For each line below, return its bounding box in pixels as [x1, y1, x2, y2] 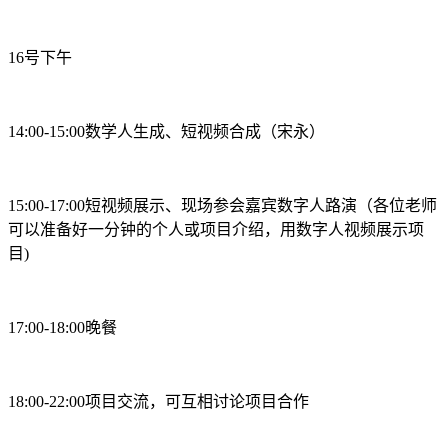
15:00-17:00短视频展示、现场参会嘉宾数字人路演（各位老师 [8, 197, 437, 214]
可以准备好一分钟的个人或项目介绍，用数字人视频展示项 [8, 221, 424, 238]
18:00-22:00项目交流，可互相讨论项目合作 [8, 393, 309, 410]
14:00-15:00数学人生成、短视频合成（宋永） [8, 123, 325, 140]
